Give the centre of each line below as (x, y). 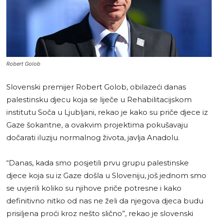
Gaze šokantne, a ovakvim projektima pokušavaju (97, 125)
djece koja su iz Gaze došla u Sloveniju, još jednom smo (106, 175)
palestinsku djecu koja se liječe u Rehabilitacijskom (99, 99)
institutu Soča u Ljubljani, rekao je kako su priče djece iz (107, 112)
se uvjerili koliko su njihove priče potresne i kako (94, 188)
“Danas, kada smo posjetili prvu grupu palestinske (98, 163)
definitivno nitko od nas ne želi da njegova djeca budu (105, 200)
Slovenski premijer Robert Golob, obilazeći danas (96, 87)
